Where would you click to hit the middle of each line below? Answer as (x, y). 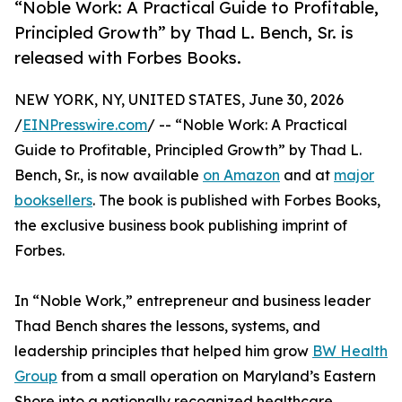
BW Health (350, 351)
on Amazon (241, 175)
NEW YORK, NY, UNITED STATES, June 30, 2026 (179, 100)
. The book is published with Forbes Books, (236, 201)
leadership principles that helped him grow (163, 351)
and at (307, 175)
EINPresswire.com (85, 125)
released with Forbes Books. (128, 58)
